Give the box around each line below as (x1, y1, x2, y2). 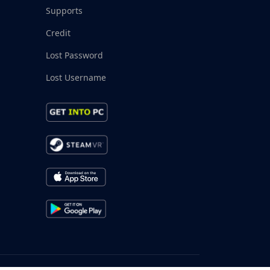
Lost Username (46, 72, 106, 83)
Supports (46, 5, 83, 16)
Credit (46, 27, 71, 39)
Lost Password (46, 49, 103, 61)
